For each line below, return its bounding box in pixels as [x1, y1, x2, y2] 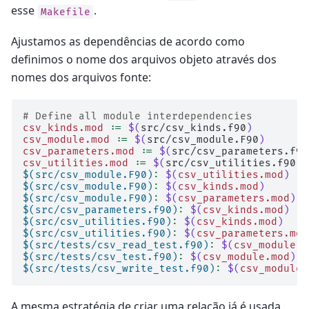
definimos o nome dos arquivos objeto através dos [11, 51, 277, 67]
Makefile [41, 6, 90, 18]
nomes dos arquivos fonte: [11, 69, 151, 85]
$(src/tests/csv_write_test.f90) [23, 263, 215, 275]
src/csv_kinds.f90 [141, 122, 246, 134]
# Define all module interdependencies [23, 110, 252, 123]
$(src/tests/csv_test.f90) [23, 251, 178, 263]
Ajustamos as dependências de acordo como [11, 33, 245, 49]
